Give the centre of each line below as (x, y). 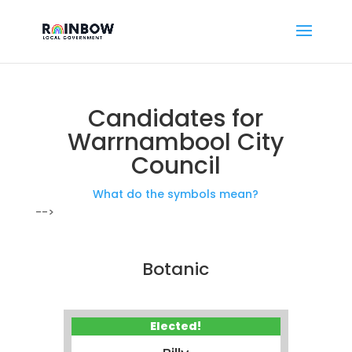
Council (176, 166)
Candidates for (176, 119)
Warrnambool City (176, 142)
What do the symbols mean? (176, 194)
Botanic (176, 269)
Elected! (176, 326)
